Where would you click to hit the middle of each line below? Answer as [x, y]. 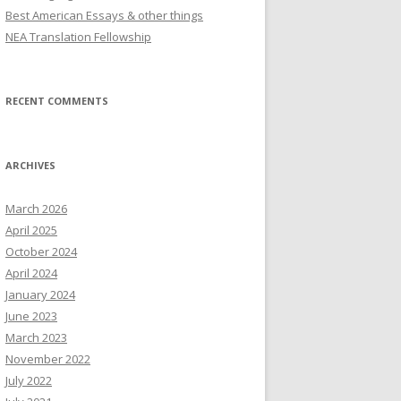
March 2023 [36, 337]
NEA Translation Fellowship [78, 37]
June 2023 [31, 316]
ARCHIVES [30, 165]
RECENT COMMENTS [57, 101]
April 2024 [31, 273]
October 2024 [41, 252]
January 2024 [40, 294]
